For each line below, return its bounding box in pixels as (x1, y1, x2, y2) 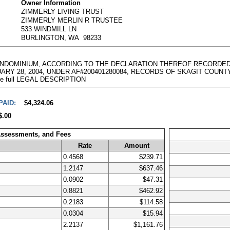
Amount (124, 141, 149, 149)
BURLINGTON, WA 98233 (21, 34, 102, 42)
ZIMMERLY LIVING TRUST (21, 8, 104, 16)
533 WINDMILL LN (21, 25, 77, 33)
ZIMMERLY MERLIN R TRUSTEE (21, 16, 123, 25)
